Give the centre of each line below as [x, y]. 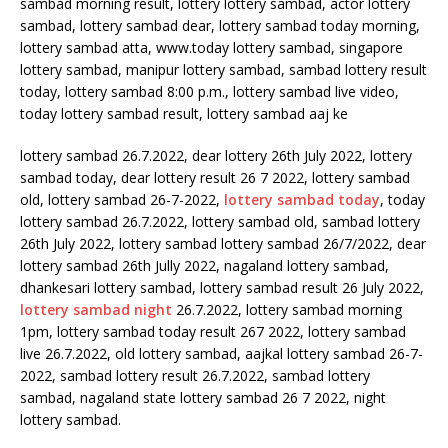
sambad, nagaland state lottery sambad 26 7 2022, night [203, 397]
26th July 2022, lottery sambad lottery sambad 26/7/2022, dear [223, 243]
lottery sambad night [96, 309]
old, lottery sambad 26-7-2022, [122, 199]
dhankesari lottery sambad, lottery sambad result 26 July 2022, [222, 287]
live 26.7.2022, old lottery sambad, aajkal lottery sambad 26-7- [221, 353]
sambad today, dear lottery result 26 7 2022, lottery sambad [215, 177]
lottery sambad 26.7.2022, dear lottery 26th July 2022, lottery [216, 155]
